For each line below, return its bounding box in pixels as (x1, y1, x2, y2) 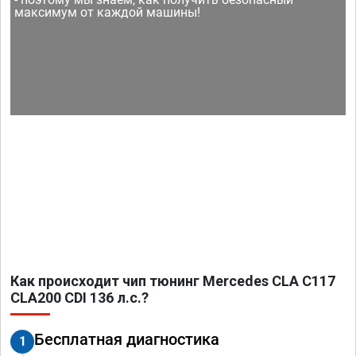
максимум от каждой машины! (14, 4, 201, 20)
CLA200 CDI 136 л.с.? (10, 288, 149, 306)
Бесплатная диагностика (34, 329, 219, 349)
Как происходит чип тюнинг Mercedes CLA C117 (10, 272, 335, 289)
